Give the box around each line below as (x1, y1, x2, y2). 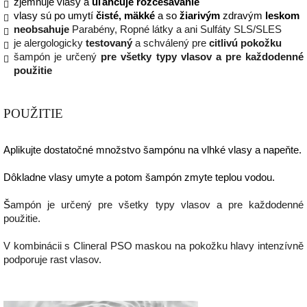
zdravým (220, 10, 265, 21)
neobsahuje (14, 23, 69, 35)
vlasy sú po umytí (14, 10, 96, 21)
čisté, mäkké (96, 10, 155, 21)
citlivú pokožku (209, 37, 282, 49)
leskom (265, 10, 299, 21)
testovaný (83, 37, 132, 49)
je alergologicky (14, 37, 83, 49)
